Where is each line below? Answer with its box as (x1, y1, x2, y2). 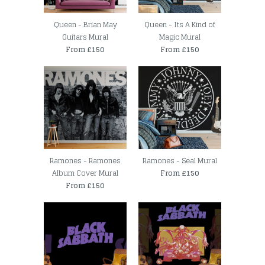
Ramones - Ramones (50, 154, 121, 167)
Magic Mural (159, 31, 201, 44)
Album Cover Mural (52, 167, 118, 180)
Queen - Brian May (53, 18, 117, 31)
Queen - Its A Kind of (144, 18, 215, 31)
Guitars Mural (62, 31, 108, 44)
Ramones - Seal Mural (143, 154, 217, 167)
